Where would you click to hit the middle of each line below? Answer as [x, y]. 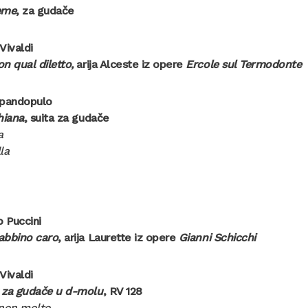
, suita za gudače [66, 118]
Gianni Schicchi [217, 238]
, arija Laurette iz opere [118, 238]
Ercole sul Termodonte [244, 65]
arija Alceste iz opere [130, 65]
